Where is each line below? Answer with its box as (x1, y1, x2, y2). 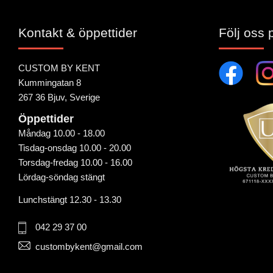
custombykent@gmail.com (35, 241, 143, 252)
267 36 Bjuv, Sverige (18, 91, 100, 102)
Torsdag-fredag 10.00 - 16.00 (18, 157, 132, 168)
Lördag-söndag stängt (18, 172, 105, 183)
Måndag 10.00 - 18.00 (18, 128, 105, 139)
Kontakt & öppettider (18, 25, 137, 40)
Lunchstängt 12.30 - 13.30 (18, 194, 121, 205)
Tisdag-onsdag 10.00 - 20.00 (18, 143, 131, 154)
